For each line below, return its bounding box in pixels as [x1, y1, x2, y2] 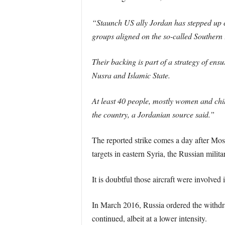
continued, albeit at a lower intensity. [91, 213, 207, 223]
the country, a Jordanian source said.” [91, 109, 214, 120]
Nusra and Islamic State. [91, 70, 170, 80]
